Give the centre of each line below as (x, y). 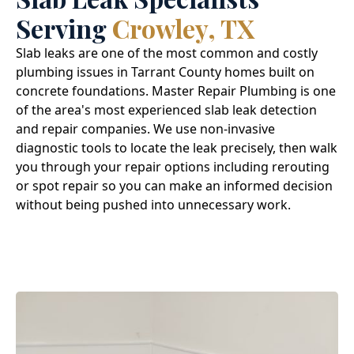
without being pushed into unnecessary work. (153, 204)
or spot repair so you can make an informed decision (174, 185)
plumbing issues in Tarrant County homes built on (165, 72)
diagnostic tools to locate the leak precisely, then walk (177, 147)
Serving (64, 28)
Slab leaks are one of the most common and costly (167, 53)
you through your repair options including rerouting (173, 166)
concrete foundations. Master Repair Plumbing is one (176, 90)
